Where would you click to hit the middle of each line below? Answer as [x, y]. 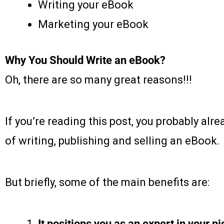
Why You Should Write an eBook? [85, 60]
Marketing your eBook [93, 24]
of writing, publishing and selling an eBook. [112, 140]
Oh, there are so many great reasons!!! [98, 79]
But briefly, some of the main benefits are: [107, 182]
